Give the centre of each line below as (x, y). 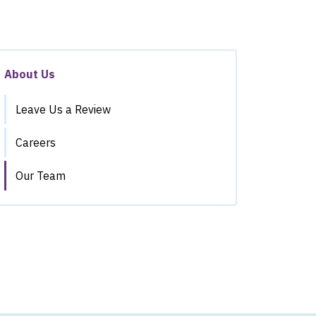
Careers (36, 142)
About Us (30, 74)
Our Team (41, 176)
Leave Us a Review (63, 109)
